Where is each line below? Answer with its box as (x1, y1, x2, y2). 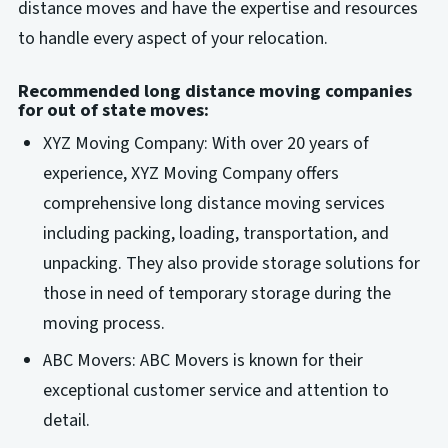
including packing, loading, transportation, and (43, 220, 390, 246)
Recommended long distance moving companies (17, 77, 412, 104)
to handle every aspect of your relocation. (17, 25, 328, 51)
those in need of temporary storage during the (43, 280, 392, 306)
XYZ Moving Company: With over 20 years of (43, 130, 370, 156)
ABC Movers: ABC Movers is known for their (43, 347, 364, 373)
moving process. (43, 310, 166, 336)
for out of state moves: (17, 96, 209, 123)
